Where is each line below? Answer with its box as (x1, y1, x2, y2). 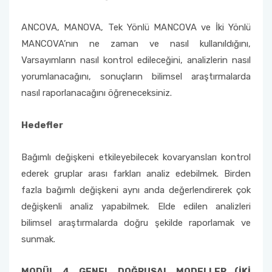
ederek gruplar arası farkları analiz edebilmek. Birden (21, 168, 251, 179)
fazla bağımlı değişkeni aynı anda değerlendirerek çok (21, 185, 251, 195)
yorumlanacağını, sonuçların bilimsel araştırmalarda (21, 71, 251, 82)
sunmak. (21, 234, 55, 245)
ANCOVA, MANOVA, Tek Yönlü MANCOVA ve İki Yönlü (21, 22, 251, 33)
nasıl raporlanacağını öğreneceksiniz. (21, 87, 172, 98)
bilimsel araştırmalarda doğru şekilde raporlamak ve (21, 217, 251, 228)
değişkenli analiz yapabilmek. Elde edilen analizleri (21, 201, 251, 212)
